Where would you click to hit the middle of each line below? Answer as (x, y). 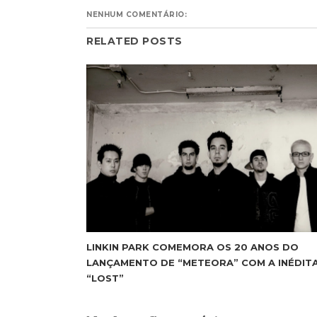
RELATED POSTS (134, 41)
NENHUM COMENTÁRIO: (137, 15)
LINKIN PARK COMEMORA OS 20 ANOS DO (192, 247)
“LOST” (105, 278)
